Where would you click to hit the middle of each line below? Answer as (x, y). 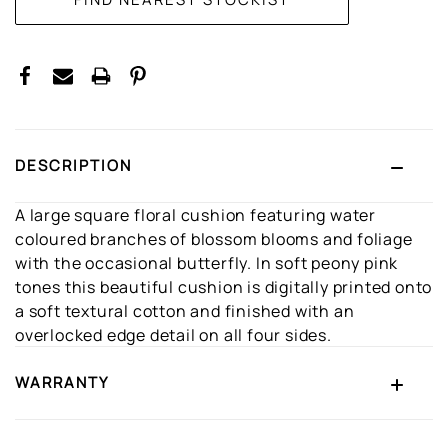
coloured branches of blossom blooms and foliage (214, 239)
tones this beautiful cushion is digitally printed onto (224, 287)
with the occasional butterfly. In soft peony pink (207, 263)
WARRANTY (62, 382)
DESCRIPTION (73, 165)
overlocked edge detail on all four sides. (173, 335)
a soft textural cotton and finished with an (185, 311)
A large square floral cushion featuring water (195, 215)
